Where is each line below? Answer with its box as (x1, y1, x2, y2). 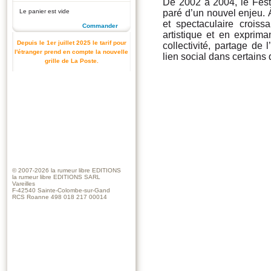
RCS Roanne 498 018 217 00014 (12, 194, 107, 200)
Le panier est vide (19, 8, 70, 15)
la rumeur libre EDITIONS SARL (12, 174, 100, 180)
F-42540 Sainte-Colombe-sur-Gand (12, 187, 110, 194)
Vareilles (12, 180, 35, 187)
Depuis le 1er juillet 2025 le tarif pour (16, 39, 126, 46)
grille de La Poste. (44, 57, 99, 64)
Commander (82, 22, 118, 29)
